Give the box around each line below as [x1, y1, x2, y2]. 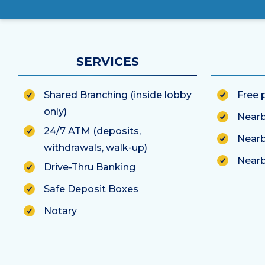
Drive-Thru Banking [44, 161, 135, 173]
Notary [44, 205, 77, 216]
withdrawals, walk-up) [44, 141, 147, 153]
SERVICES [76, 54, 139, 69]
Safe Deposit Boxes [44, 183, 138, 195]
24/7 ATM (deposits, [44, 125, 141, 137]
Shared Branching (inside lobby [44, 89, 192, 101]
